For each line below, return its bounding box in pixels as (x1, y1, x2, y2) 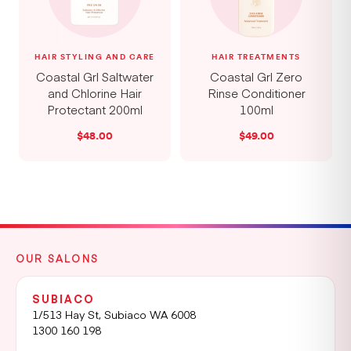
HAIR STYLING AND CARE (34, 52, 155, 62)
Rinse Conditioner (207, 85, 306, 101)
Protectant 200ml (47, 101, 143, 118)
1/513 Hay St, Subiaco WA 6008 (32, 306, 196, 322)
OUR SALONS (16, 251, 100, 266)
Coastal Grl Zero (210, 68, 302, 85)
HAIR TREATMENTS (212, 52, 301, 62)
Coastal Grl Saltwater (36, 68, 154, 85)
